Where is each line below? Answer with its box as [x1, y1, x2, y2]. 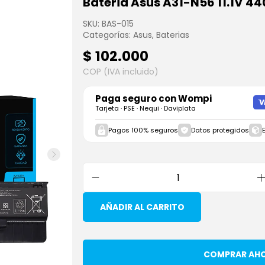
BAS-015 [102, 18, 134, 30]
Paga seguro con [95, 92, 178, 105]
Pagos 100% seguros [108, 125, 178, 135]
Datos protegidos [191, 125, 249, 135]
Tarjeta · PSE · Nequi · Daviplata [95, 104, 196, 113]
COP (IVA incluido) [83, 66, 159, 77]
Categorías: [83, 29, 133, 41]
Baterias [156, 29, 189, 41]
